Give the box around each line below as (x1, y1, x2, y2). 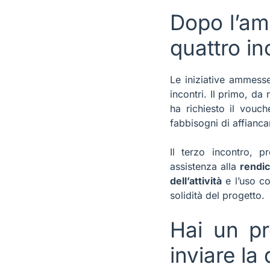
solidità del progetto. (170, 189, 265, 202)
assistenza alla (170, 160, 240, 173)
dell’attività (170, 175, 222, 187)
